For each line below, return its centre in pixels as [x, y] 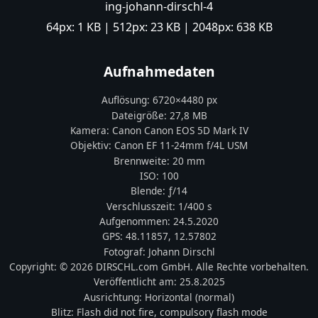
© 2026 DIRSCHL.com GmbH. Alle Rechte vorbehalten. [184, 267]
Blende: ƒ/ [153, 191]
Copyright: [34, 267]
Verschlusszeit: [142, 206]
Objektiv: [92, 146]
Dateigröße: [140, 115]
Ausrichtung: [114, 297]
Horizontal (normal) [190, 297]
